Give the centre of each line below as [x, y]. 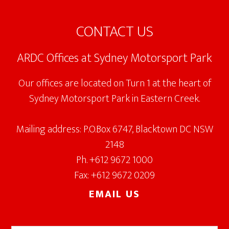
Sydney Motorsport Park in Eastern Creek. [114, 98]
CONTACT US [114, 31]
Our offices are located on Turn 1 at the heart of [114, 83]
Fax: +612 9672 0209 [114, 175]
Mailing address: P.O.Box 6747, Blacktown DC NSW [114, 129]
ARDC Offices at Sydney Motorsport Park [114, 58]
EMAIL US [114, 194]
